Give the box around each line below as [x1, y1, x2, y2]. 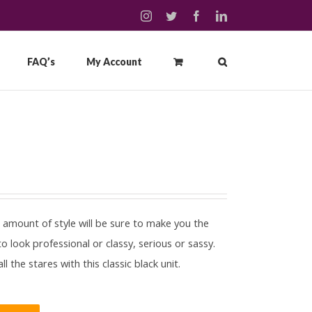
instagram [151, 10, 194, 21]
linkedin [226, 10, 262, 21]
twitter [176, 10, 204, 21]
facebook [201, 10, 242, 21]
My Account [86, 55, 142, 68]
